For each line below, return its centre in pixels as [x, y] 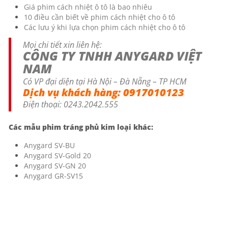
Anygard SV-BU [49, 145]
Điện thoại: [43, 104]
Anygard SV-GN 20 [55, 165]
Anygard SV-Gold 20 [58, 155]
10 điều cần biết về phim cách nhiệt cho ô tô [99, 17]
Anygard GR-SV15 [53, 176]
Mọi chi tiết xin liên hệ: [62, 45]
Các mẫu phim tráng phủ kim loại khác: [82, 127]
